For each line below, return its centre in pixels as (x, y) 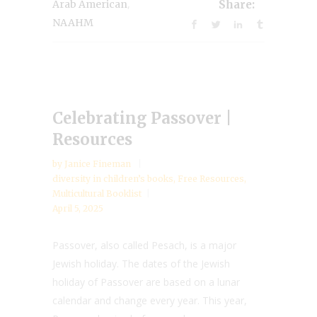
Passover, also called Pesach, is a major (144, 246)
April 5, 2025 (78, 209)
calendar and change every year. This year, (150, 301)
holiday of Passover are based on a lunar (146, 282)
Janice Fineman (99, 164)
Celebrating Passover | (142, 119)
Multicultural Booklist (97, 194)
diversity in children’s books (113, 179)
